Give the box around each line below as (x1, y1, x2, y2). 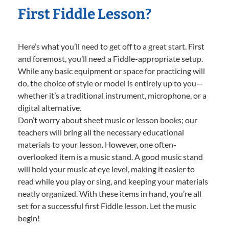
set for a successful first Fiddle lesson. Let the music (18, 200, 196, 211)
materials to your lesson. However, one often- (18, 139, 176, 149)
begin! (18, 213, 40, 223)
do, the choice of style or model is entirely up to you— (18, 78, 203, 88)
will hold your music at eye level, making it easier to (18, 164, 195, 174)
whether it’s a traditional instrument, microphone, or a (18, 90, 207, 100)
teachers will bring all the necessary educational (18, 127, 184, 137)
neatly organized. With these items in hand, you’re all (18, 188, 201, 198)
